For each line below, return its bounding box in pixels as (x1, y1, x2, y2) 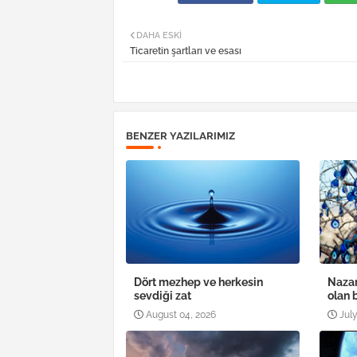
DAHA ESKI (136, 30, 182, 41)
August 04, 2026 (146, 309, 216, 321)
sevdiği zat (134, 289, 191, 303)
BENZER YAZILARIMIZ (126, 130, 235, 143)
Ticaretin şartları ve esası (130, 45, 241, 57)
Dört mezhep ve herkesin (134, 276, 263, 289)
